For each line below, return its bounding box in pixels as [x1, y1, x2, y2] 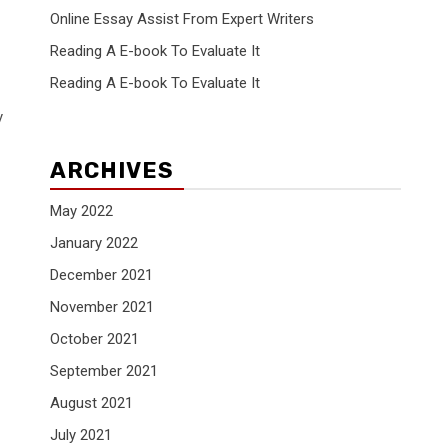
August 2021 [50, 394, 133, 413]
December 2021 [50, 266, 153, 285]
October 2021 [50, 330, 139, 349]
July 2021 [50, 426, 112, 445]
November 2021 [50, 298, 154, 317]
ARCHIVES [50, 157, 174, 185]
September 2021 [50, 362, 158, 381]
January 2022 [50, 234, 138, 253]
